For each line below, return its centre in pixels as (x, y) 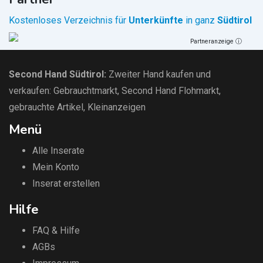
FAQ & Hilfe (56, 230)
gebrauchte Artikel (46, 107)
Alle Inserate (58, 150)
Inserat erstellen (66, 183)
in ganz (199, 20)
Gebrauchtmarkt (85, 90)
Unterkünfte (156, 20)
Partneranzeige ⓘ (216, 41)
